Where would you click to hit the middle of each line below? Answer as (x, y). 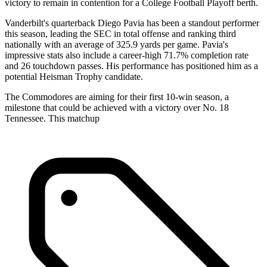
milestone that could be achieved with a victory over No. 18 (117, 107)
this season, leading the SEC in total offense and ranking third (120, 33)
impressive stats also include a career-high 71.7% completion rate (127, 55)
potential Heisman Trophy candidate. (74, 76)
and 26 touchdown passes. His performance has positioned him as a (131, 66)
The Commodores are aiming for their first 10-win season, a (117, 97)
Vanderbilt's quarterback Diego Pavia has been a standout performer (132, 23)
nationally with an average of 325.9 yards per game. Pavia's (117, 44)
